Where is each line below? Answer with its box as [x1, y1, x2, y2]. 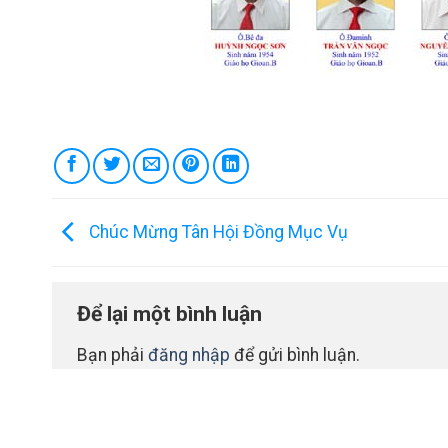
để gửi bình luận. [230, 344, 360, 365]
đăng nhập [148, 344, 230, 365]
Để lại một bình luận [77, 301, 262, 327]
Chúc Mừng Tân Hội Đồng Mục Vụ [85, 221, 348, 242]
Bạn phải [77, 344, 148, 365]
